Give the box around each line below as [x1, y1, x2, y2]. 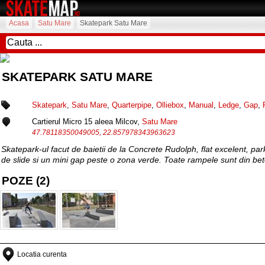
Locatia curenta [17, 250, 67, 258]
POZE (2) [2, 174, 50, 187]
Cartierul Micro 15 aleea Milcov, [32, 117, 142, 126]
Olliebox [156, 101, 184, 109]
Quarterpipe [112, 101, 151, 109]
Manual [189, 101, 214, 109]
